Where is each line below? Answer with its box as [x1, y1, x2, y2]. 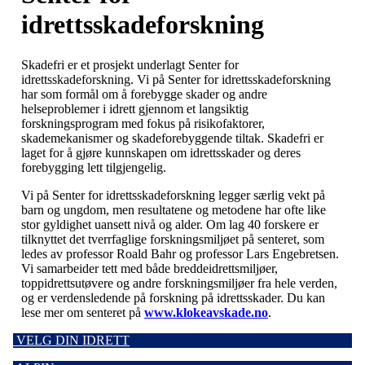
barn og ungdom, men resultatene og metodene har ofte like [21, 202, 326, 217]
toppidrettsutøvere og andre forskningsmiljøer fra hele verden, [21, 275, 337, 290]
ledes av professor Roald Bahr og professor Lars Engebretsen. [21, 246, 339, 261]
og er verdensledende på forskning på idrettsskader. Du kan [21, 290, 325, 305]
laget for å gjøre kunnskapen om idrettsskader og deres [21, 145, 301, 160]
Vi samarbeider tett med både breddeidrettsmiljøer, [21, 261, 278, 275]
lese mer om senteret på [21, 305, 144, 319]
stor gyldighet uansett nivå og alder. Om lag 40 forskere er [21, 217, 319, 231]
